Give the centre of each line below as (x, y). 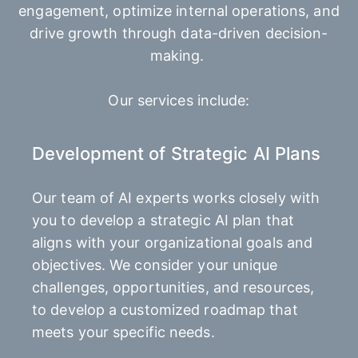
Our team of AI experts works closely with (176, 197)
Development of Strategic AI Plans (177, 153)
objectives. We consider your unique (155, 265)
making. (179, 55)
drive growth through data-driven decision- (179, 33)
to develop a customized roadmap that (165, 309)
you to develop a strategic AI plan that (163, 220)
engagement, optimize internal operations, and (179, 10)
